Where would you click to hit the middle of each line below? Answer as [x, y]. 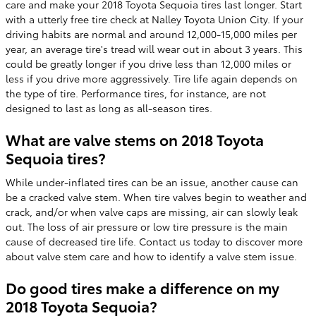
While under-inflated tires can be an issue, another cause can [152, 182]
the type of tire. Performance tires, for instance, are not [136, 93]
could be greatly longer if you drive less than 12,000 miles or [148, 63]
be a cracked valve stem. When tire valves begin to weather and [156, 196]
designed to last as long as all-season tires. [109, 108]
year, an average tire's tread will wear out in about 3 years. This [154, 49]
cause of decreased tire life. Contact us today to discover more [154, 241]
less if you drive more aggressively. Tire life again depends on [152, 78]
